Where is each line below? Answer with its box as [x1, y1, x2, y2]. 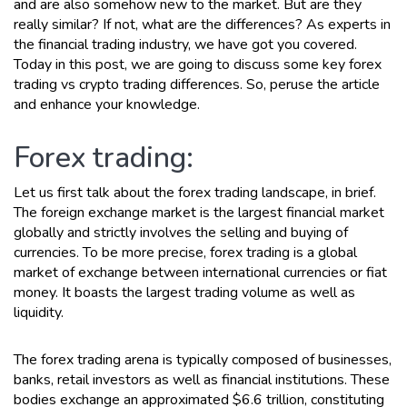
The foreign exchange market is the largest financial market [14, 202, 384, 223]
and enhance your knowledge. [14, 94, 200, 114]
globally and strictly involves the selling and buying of [14, 222, 348, 243]
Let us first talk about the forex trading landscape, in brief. [14, 182, 376, 203]
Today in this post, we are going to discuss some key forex [14, 54, 382, 74]
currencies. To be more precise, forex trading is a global [14, 242, 357, 263]
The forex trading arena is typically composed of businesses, [14, 349, 392, 370]
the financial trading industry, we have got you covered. [14, 34, 357, 55]
